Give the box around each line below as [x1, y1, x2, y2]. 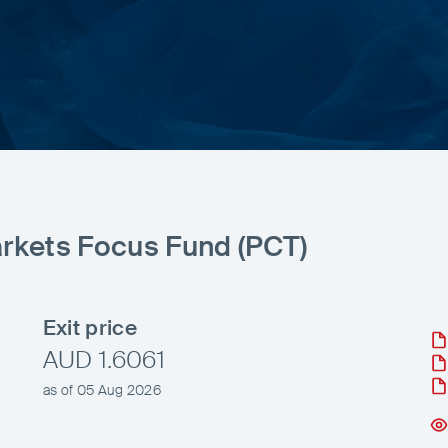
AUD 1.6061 [42, 343, 165, 375]
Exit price [42, 313, 137, 341]
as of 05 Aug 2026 [42, 380, 162, 399]
